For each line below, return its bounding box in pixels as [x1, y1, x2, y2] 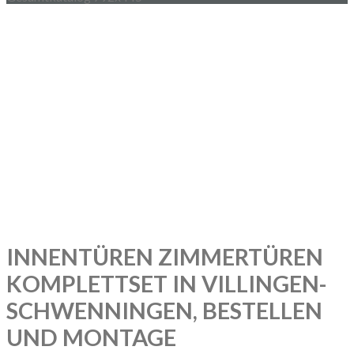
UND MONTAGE [6, 324, 181, 352]
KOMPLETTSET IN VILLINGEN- [6, 270, 326, 298]
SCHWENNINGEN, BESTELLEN [6, 297, 322, 325]
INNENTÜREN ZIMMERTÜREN [6, 243, 323, 271]
